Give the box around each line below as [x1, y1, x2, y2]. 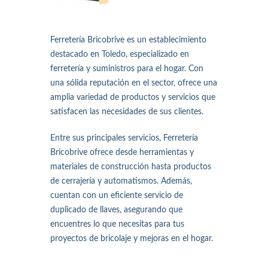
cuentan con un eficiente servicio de [50, 191, 183, 200]
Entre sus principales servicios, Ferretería [50, 134, 198, 142]
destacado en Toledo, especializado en [50, 50, 189, 59]
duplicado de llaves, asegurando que [50, 206, 182, 214]
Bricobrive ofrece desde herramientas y [50, 148, 194, 157]
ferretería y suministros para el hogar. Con [50, 65, 203, 73]
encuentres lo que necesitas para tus [50, 220, 184, 229]
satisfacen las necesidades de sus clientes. [50, 108, 203, 116]
